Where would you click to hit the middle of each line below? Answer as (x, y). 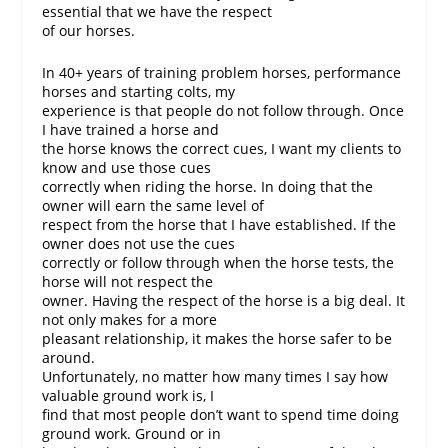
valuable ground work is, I (128, 395)
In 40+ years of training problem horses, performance (222, 72)
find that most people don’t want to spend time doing (221, 414)
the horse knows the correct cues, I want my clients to (222, 148)
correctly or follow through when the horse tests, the (218, 262)
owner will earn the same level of (153, 205)
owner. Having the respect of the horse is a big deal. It (224, 300)
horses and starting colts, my (139, 91)
